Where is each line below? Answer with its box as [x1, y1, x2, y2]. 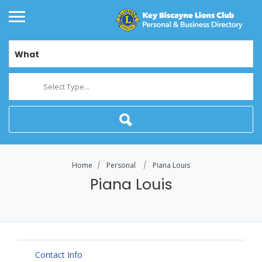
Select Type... [43, 81, 89, 92]
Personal [106, 160, 136, 171]
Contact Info [35, 249, 82, 261]
